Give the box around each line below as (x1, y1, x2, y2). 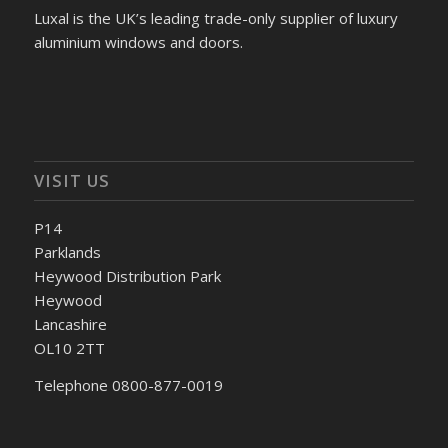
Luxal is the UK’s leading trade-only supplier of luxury (33, 8, 398, 29)
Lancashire (33, 314, 107, 334)
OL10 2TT (33, 338, 105, 358)
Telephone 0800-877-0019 (33, 374, 223, 395)
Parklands (33, 242, 101, 262)
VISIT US (33, 169, 110, 192)
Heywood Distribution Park (33, 266, 221, 286)
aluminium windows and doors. (33, 32, 243, 53)
